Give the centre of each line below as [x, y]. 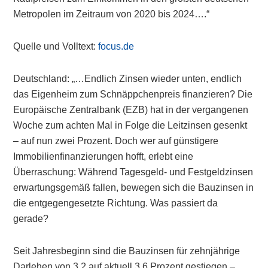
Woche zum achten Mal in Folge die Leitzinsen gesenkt [130, 125]
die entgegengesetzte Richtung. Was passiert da [116, 203]
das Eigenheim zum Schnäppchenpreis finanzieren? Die [133, 94]
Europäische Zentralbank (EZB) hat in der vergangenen [131, 110]
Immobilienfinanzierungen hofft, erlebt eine [103, 156]
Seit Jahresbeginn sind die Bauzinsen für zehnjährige [127, 251]
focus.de [116, 46]
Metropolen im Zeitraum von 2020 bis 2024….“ [112, 14]
